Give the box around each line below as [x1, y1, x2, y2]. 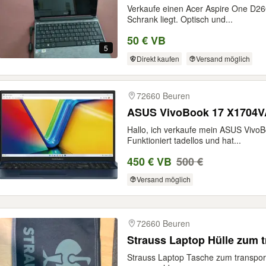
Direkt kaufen [136, 53, 179, 64]
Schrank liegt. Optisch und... [127, 13, 233, 26]
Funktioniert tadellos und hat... [127, 134, 241, 146]
